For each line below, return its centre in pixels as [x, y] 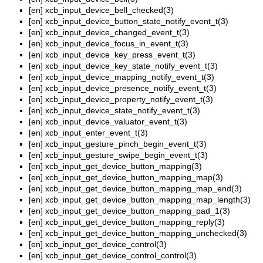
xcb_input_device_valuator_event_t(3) [116, 122]
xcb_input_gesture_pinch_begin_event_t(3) [126, 144]
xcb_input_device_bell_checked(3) [109, 10]
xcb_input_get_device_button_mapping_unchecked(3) [146, 233]
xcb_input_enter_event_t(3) [97, 133]
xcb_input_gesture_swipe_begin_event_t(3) [127, 155]
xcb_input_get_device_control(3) [106, 245]
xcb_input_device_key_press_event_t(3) [120, 55]
